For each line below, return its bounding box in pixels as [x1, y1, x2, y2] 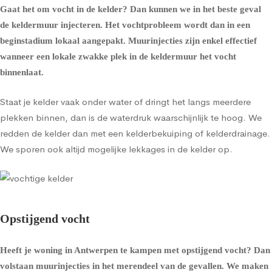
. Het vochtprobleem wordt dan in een [100, 20, 250, 30]
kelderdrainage [206, 127, 267, 139]
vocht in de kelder [52, 4, 123, 14]
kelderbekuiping [126, 127, 192, 139]
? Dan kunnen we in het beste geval [123, 4, 261, 14]
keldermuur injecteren [12, 20, 100, 30]
